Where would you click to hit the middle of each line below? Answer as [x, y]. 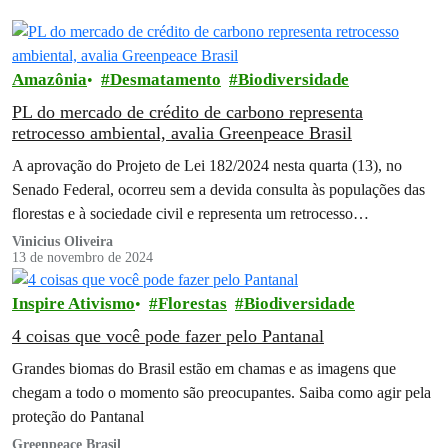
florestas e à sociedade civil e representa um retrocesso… [190, 214]
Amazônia [49, 80]
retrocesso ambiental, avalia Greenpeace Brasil [182, 133]
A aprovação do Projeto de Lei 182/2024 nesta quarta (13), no [207, 166]
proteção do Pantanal [78, 416]
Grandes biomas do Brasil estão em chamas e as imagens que [204, 368]
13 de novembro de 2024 [82, 258]
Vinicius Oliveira [62, 242]
